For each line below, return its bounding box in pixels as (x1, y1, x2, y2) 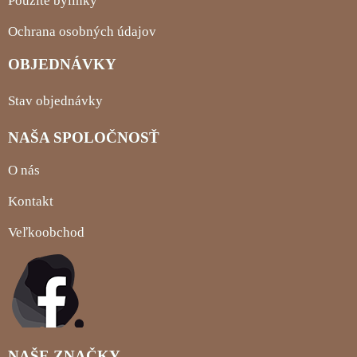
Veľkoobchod (8, 225, 84, 241)
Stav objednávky (8, 93, 103, 109)
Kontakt (8, 194, 53, 210)
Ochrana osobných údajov (8, 24, 156, 40)
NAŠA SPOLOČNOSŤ (8, 129, 159, 147)
